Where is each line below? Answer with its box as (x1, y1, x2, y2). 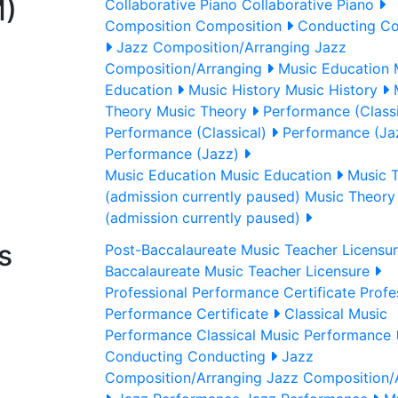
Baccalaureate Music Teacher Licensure (105, 262, 374, 280)
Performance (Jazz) (105, 145, 243, 163)
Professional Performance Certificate (105, 283, 355, 301)
